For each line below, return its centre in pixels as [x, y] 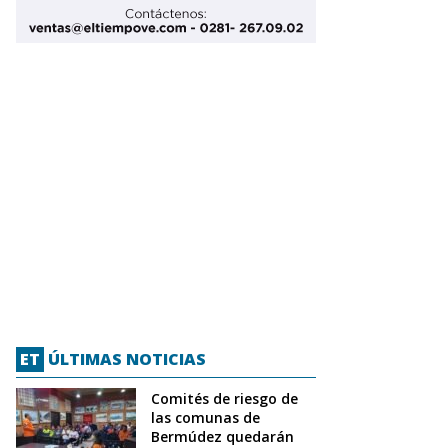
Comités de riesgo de [224, 398]
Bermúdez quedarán [222, 436]
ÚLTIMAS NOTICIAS [125, 358]
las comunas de [205, 417]
